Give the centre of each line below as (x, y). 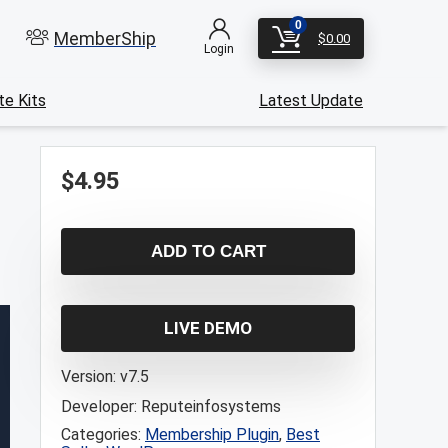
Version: (88, 376)
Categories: (103, 434)
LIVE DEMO (208, 327)
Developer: (99, 406)
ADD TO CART (208, 251)
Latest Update (311, 100)
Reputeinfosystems (211, 406)
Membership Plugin (212, 434)
